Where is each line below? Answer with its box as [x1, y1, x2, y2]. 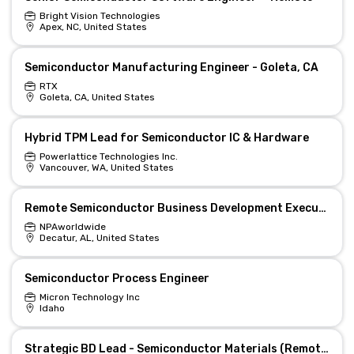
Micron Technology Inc [39, 292, 140, 303]
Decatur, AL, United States [39, 232, 160, 243]
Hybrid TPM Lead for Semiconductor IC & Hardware [24, 131, 309, 145]
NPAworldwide [39, 221, 106, 232]
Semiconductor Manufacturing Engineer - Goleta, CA [24, 61, 318, 74]
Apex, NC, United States [39, 21, 147, 32]
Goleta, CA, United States [39, 92, 155, 103]
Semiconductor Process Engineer [24, 272, 209, 285]
